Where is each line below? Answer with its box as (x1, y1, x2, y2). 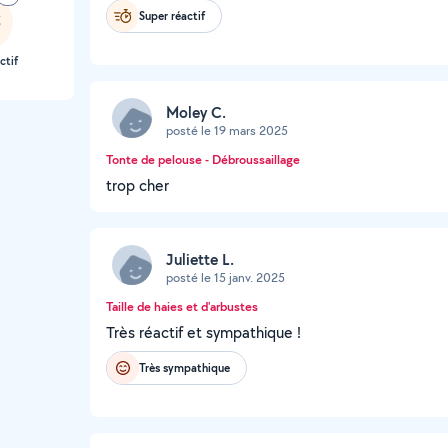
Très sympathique (139, 359, 230, 376)
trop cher (106, 175, 169, 196)
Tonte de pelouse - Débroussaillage (106, 151, 300, 168)
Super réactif (139, 7, 205, 24)
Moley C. (166, 101, 226, 123)
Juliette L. (166, 248, 234, 270)
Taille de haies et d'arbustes (106, 298, 258, 315)
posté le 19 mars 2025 (166, 121, 288, 139)
